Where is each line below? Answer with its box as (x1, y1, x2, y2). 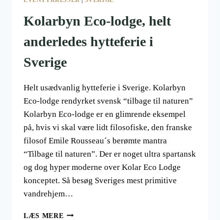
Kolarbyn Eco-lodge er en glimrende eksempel (24, 109, 186, 119)
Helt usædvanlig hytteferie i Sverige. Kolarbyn (24, 82, 186, 92)
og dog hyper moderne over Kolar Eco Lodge (24, 162, 181, 172)
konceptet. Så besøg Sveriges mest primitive (24, 175, 177, 185)
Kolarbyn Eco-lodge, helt (24, 13, 171, 28)
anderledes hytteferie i (24, 33, 153, 49)
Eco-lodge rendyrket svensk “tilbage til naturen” (24, 96, 193, 106)
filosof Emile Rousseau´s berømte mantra (24, 136, 167, 145)
